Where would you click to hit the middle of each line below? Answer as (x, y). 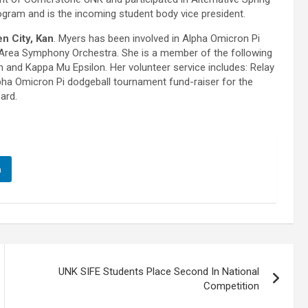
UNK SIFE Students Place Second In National (159, 272)
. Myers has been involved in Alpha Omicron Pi (157, 39)
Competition (232, 286)
